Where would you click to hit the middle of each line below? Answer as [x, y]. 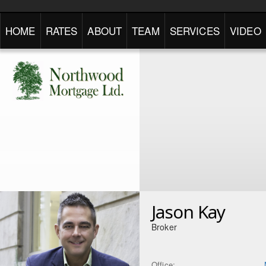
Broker [164, 227]
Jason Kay [188, 212]
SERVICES [194, 31]
